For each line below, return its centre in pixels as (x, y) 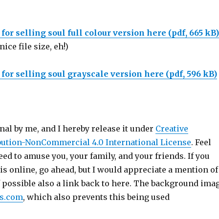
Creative (172, 129)
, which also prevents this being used (96, 197)
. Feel (201, 142)
